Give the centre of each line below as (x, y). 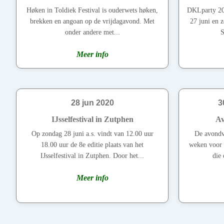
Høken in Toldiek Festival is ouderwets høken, (92, 10)
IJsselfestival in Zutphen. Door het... (92, 156)
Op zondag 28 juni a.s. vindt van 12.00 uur (92, 134)
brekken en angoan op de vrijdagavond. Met (92, 21)
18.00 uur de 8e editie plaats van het (92, 145)
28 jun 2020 (92, 103)
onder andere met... (92, 32)
